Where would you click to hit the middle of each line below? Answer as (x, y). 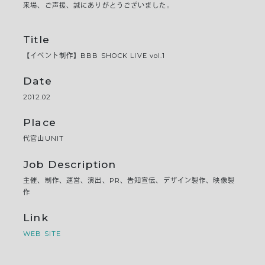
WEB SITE (42, 234)
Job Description (70, 164)
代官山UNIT (44, 139)
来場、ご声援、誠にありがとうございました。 (98, 6)
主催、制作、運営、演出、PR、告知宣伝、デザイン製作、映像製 (129, 180)
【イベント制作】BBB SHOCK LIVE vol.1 (94, 55)
